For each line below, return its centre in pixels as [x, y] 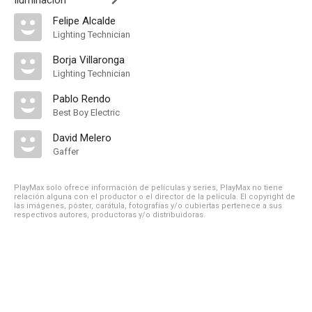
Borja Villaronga [89, 60]
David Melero [82, 138]
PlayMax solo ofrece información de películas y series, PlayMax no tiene [148, 188]
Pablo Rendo [82, 99]
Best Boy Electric [86, 112]
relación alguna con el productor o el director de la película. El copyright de [155, 197]
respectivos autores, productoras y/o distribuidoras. [110, 215]
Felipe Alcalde [84, 21]
